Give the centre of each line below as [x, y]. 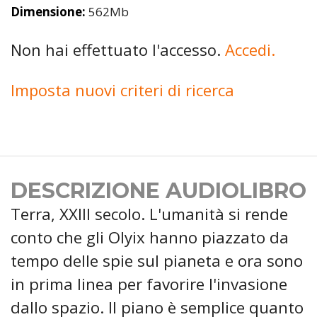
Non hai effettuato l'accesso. [118, 50]
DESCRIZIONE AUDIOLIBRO [158, 191]
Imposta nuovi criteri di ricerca [122, 90]
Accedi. [250, 50]
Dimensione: [48, 11]
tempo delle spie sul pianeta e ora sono [157, 261]
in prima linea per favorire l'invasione [149, 284]
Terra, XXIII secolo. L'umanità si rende [149, 214]
